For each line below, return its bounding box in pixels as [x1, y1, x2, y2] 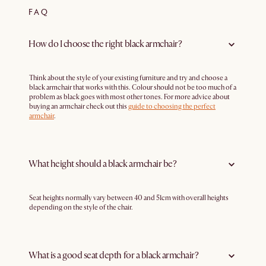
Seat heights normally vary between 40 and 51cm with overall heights [29, 193, 229, 202]
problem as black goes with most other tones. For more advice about [29, 92, 230, 102]
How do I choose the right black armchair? [28, 38, 182, 50]
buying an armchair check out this [29, 102, 128, 111]
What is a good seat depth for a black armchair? [28, 249, 199, 262]
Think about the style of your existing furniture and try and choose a [29, 73, 227, 83]
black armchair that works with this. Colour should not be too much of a [29, 83, 236, 92]
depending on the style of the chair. [29, 202, 133, 212]
